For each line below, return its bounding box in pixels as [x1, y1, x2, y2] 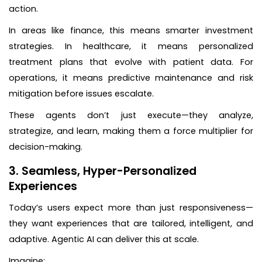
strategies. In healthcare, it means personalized [9, 40, 253, 52]
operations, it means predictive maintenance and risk [9, 71, 253, 84]
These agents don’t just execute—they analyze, [9, 109, 253, 121]
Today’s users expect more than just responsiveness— [9, 202, 253, 214]
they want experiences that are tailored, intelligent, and [9, 218, 253, 230]
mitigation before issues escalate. [9, 87, 154, 99]
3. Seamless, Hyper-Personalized [9, 163, 196, 179]
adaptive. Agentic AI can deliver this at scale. [9, 233, 199, 246]
